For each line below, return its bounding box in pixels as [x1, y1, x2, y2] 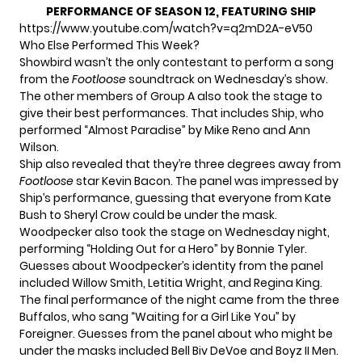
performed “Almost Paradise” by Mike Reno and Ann [19, 121, 310, 138]
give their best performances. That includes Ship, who [19, 104, 324, 121]
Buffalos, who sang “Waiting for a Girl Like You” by [19, 308, 296, 325]
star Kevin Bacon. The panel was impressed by [76, 172, 339, 189]
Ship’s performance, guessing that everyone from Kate [19, 189, 331, 206]
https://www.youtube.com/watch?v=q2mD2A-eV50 [19, 19, 313, 36]
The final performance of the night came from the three [19, 291, 339, 308]
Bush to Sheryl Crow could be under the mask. [19, 206, 277, 223]
